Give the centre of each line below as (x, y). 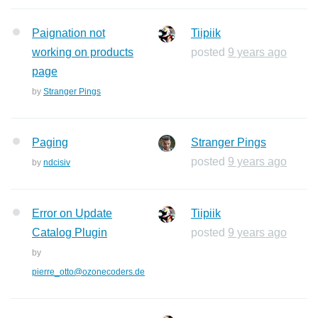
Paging (50, 142)
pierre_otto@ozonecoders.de (88, 272)
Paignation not (68, 33)
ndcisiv (57, 163)
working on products (83, 52)
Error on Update (72, 213)
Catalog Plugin (70, 232)
